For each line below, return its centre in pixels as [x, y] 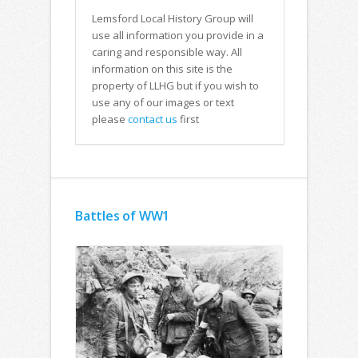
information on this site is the [162, 69]
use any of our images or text [163, 102]
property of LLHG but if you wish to [175, 86]
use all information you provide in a [178, 35]
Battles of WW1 [123, 216]
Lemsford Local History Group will [173, 18]
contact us [153, 119]
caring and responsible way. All [167, 52]
